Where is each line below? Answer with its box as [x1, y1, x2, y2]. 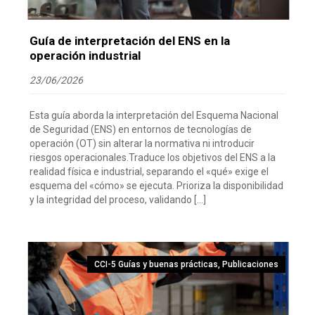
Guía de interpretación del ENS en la [30, 33, 231, 48]
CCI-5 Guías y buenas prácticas [94, 259, 218, 269]
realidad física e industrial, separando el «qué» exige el [30, 165, 269, 177]
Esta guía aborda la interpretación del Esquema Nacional [30, 109, 279, 121]
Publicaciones [221, 259, 278, 269]
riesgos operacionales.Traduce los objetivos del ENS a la [30, 151, 276, 163]
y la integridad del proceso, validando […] [30, 193, 207, 205]
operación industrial [30, 48, 141, 63]
